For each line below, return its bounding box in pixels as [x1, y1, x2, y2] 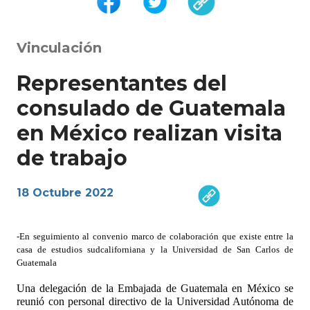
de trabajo [17, 145, 127, 171]
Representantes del [17, 70, 227, 96]
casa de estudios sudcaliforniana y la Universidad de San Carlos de [17, 244, 293, 255]
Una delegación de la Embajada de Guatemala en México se [17, 282, 293, 294]
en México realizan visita [17, 120, 282, 146]
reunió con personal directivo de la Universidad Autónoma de [17, 295, 293, 307]
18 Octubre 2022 [17, 185, 113, 199]
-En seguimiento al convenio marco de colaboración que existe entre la [17, 230, 293, 241]
